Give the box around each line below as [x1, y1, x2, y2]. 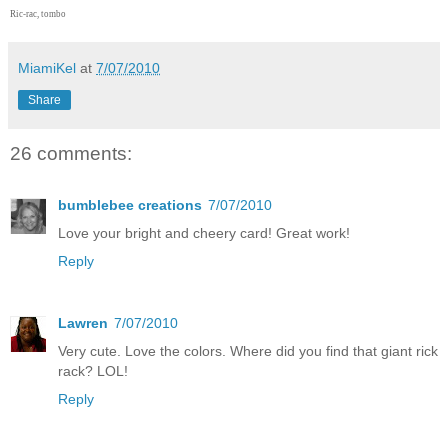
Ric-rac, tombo [10, 8, 66, 19]
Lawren [58, 315, 108, 332]
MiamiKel [18, 59, 76, 76]
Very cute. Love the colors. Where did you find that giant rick [58, 343, 438, 360]
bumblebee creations [58, 197, 202, 214]
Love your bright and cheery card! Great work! [58, 225, 350, 242]
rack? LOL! [58, 363, 128, 380]
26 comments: [10, 142, 132, 164]
